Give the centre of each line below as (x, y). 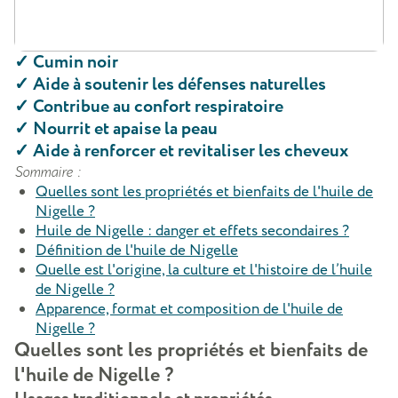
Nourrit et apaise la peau (125, 129)
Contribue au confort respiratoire (158, 107)
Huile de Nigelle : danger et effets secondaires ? (192, 231)
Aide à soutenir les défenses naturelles (179, 84)
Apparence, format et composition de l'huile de (189, 309)
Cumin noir (76, 62)
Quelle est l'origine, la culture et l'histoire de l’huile (204, 270)
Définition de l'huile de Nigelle (137, 251)
